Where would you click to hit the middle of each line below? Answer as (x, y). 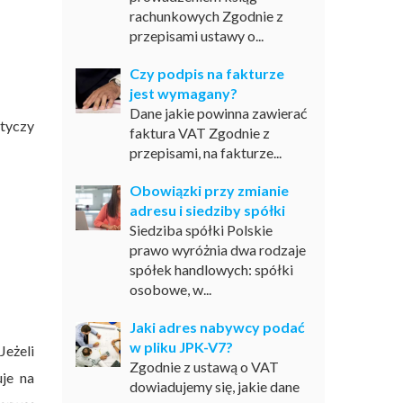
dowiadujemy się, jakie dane (214, 386)
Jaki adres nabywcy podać (217, 327)
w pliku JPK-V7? (181, 347)
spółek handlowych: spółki (211, 269)
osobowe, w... (170, 289)
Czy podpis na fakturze (206, 73)
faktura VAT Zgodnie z (199, 133)
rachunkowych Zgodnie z (206, 16)
